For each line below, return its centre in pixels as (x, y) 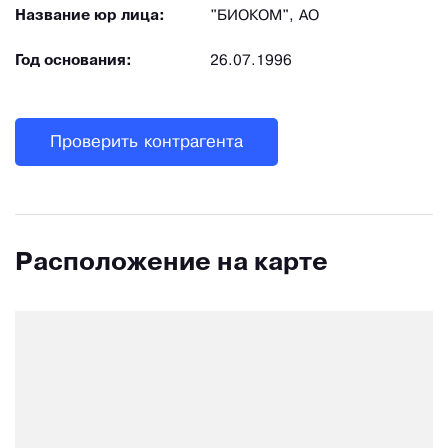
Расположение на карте (171, 264)
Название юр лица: (90, 16)
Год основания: (73, 61)
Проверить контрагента (146, 142)
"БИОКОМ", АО (264, 16)
